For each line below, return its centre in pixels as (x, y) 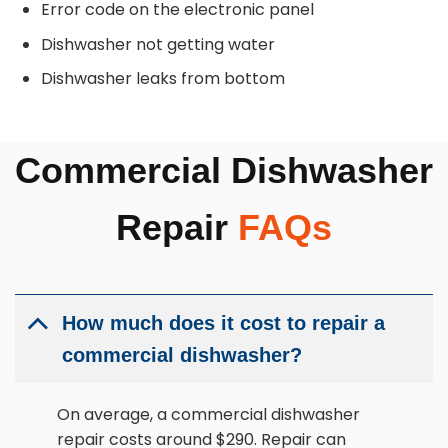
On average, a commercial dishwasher (209, 414)
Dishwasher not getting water (157, 44)
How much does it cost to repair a (223, 323)
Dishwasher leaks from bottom (162, 79)
